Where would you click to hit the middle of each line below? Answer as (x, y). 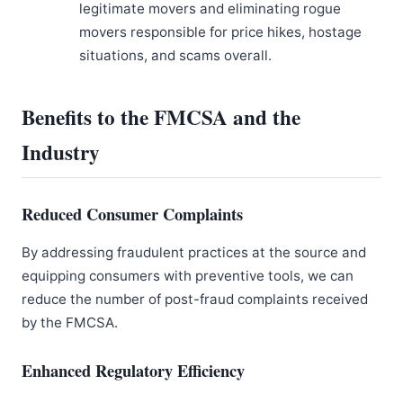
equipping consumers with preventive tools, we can (188, 275)
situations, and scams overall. (175, 55)
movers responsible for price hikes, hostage (220, 31)
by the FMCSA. (70, 322)
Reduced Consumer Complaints (132, 213)
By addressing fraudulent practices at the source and (194, 252)
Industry (61, 152)
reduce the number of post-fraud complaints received (195, 299)
